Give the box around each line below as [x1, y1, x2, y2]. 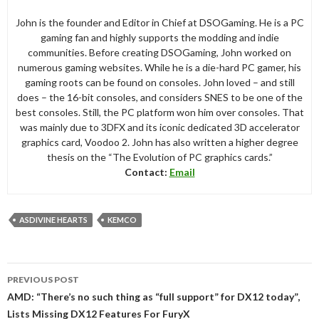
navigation [6, 278, 88, 300]
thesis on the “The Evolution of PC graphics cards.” [46, 150, 273, 163]
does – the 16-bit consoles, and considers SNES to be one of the [16, 90, 303, 103]
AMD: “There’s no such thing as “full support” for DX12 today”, [7, 290, 300, 303]
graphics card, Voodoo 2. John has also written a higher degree [21, 135, 298, 148]
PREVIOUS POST [7, 273, 79, 285]
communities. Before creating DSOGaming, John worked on [28, 46, 291, 58]
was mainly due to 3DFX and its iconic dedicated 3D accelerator [19, 120, 300, 133]
